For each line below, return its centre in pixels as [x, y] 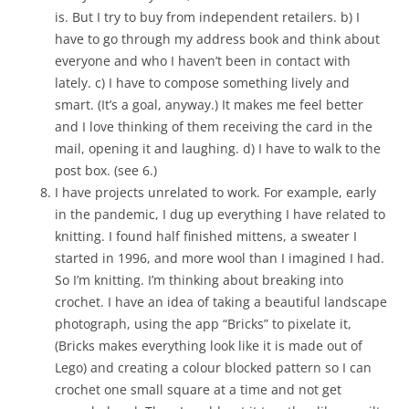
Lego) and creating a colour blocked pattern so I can [213, 367]
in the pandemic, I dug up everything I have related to [220, 214]
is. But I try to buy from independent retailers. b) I [207, 17]
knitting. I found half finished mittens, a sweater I [206, 236]
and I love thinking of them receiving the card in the [214, 126]
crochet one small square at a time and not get [198, 389]
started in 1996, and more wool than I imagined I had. [220, 258]
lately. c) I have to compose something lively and [202, 83]
